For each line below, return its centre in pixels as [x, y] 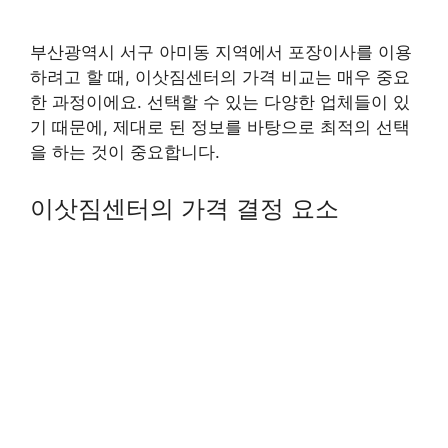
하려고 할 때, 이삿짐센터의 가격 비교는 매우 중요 [220, 77]
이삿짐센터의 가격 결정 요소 [184, 208]
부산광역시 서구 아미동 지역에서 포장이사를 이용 [221, 52]
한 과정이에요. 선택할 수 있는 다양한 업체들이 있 [220, 102]
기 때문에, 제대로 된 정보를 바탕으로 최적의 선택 [220, 127]
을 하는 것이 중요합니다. [125, 152]
